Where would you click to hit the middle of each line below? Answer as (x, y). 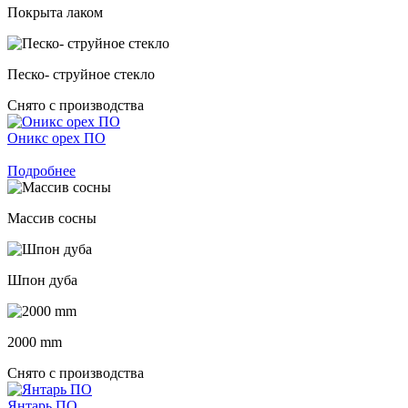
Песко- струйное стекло (81, 74)
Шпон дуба (42, 280)
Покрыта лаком (55, 12)
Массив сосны (52, 218)
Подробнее (41, 170)
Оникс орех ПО (56, 138)
